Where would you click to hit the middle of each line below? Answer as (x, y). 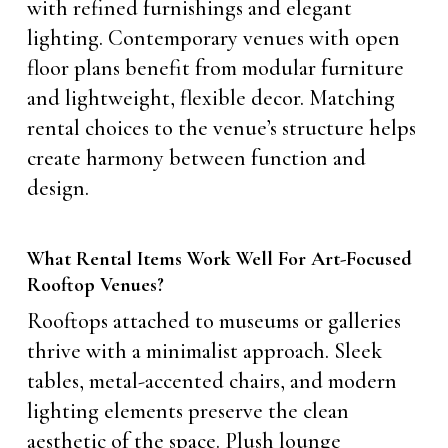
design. (57, 187)
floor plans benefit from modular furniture (215, 67)
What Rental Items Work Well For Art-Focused (219, 258)
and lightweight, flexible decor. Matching (210, 97)
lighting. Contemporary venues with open (213, 37)
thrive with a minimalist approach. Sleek (204, 350)
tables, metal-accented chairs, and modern (211, 380)
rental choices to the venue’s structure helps (221, 127)
